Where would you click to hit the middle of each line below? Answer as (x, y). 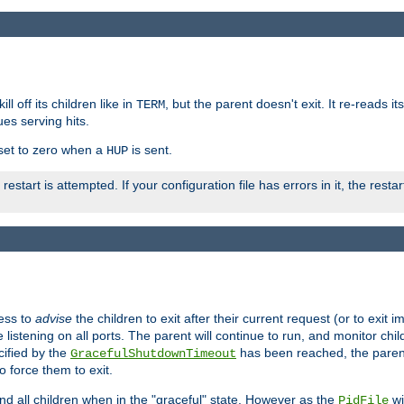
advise (54, 319)
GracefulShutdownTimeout (153, 354)
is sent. (150, 149)
